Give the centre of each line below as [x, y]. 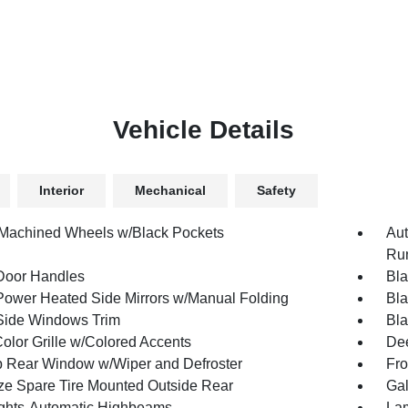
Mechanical [170, 190]
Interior [61, 190]
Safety [276, 190]
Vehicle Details [204, 130]
